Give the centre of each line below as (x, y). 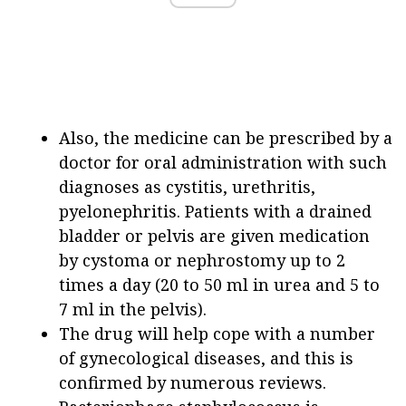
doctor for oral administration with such (223, 163)
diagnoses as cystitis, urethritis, (187, 187)
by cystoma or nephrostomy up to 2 (202, 261)
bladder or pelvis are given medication (214, 236)
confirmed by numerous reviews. (193, 383)
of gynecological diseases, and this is (206, 358)
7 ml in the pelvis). (133, 309)
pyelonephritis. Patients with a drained (215, 212)
